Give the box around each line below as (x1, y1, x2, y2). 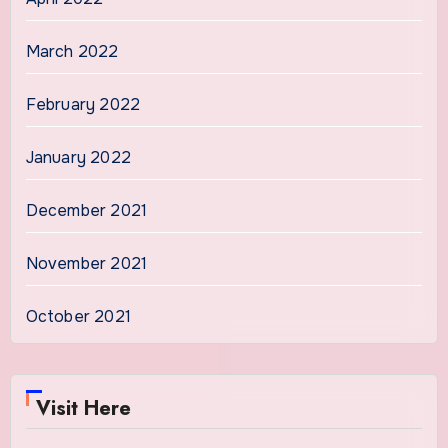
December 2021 (25, 200, 148, 222)
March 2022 (25, 41, 119, 63)
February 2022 (25, 94, 141, 116)
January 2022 (25, 147, 131, 169)
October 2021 (25, 306, 131, 328)
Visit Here (35, 394, 131, 424)
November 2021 (25, 253, 148, 275)
